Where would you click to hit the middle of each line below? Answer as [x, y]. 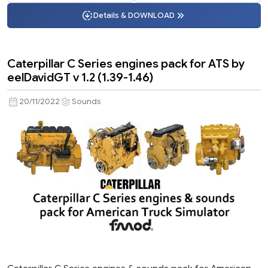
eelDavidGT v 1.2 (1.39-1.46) [80, 77]
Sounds [86, 102]
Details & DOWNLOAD [134, 15]
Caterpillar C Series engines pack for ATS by [126, 64]
